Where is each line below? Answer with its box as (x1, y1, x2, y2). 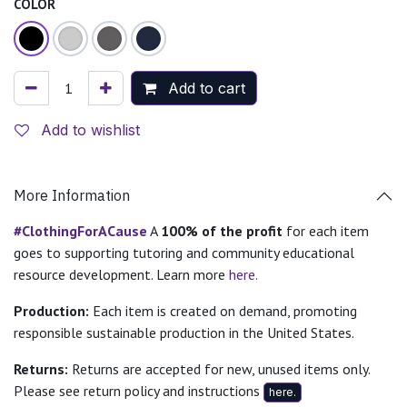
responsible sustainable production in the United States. (14, 323, 354, 342)
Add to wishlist (41, 120, 140, 139)
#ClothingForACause (14, 221, 147, 240)
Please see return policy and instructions (14, 381, 263, 400)
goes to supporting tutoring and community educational (14, 243, 354, 262)
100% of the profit (161, 221, 283, 240)
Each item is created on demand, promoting (89, 301, 357, 320)
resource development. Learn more (14, 264, 229, 283)
